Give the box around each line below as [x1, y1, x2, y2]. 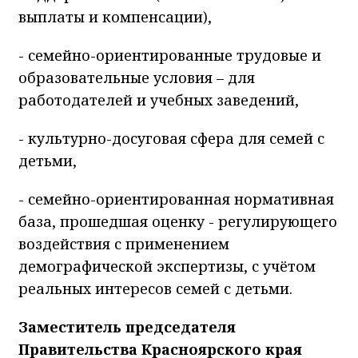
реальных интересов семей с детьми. [18, 279, 292, 299]
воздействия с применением [18, 234, 229, 254]
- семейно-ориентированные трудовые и [18, 46, 321, 66]
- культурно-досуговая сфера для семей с [18, 129, 324, 149]
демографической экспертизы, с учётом [18, 257, 316, 276]
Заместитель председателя [18, 317, 236, 337]
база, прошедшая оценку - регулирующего [18, 212, 337, 232]
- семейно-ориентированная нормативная [18, 189, 334, 209]
